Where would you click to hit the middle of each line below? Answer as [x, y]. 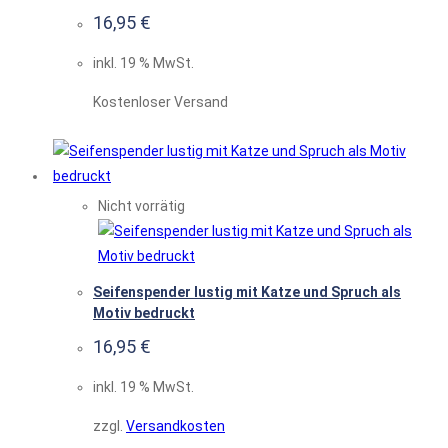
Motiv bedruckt [144, 313]
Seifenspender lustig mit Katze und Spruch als [247, 292]
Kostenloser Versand [160, 101]
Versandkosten [175, 425]
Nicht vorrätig [141, 205]
